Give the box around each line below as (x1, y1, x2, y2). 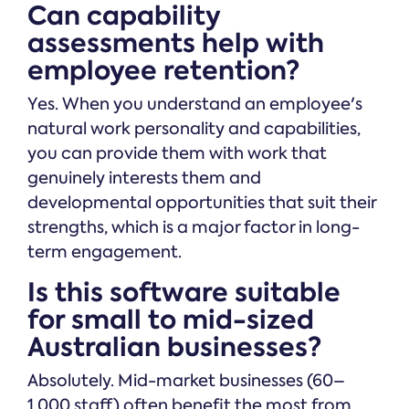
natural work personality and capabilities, (27, 118, 361, 141)
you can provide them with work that (27, 142, 327, 165)
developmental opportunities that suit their (27, 192, 376, 215)
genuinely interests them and (27, 167, 261, 190)
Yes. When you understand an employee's (27, 93, 362, 116)
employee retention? (27, 53, 299, 89)
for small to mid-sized (27, 302, 314, 339)
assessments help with (27, 26, 324, 62)
